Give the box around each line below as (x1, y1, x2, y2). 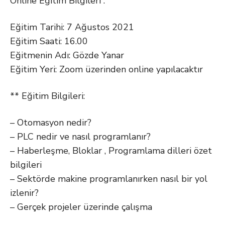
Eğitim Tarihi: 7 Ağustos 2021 (10, 21, 134, 33)
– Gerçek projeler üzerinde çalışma (10, 201, 152, 213)
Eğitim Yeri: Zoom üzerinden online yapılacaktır (10, 63, 203, 75)
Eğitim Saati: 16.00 (10, 35, 88, 47)
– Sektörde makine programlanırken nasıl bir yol (10, 173, 207, 185)
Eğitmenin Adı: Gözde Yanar (10, 49, 124, 61)
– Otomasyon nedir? (10, 117, 91, 129)
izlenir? (10, 187, 39, 199)
